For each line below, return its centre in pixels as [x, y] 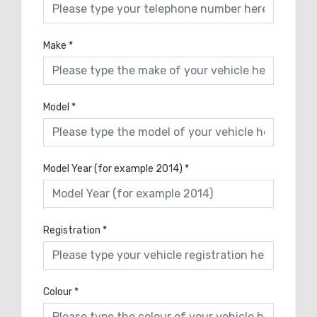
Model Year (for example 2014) [113, 168]
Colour [58, 292]
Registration [72, 230]
